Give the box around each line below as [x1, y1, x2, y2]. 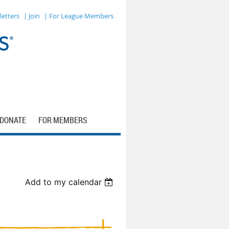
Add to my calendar [25, 177, 102, 187]
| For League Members [44, 11, 113, 20]
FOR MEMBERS [38, 114, 87, 126]
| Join [24, 11, 40, 20]
